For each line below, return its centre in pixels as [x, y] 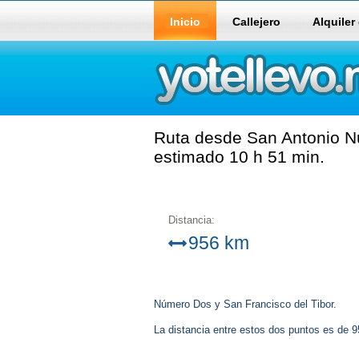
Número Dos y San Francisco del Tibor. [245, 305]
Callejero [256, 22]
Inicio [185, 22]
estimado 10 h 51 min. [239, 157]
